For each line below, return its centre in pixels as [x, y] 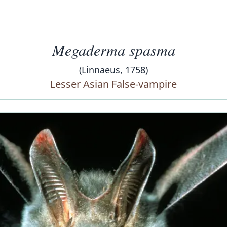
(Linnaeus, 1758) [113, 70]
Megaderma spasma [113, 50]
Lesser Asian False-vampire [113, 84]
